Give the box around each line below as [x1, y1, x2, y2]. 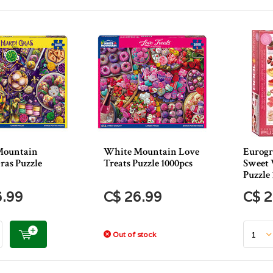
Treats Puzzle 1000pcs [104, 157, 193, 170]
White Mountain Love [104, 145, 200, 158]
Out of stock [111, 230, 157, 239]
